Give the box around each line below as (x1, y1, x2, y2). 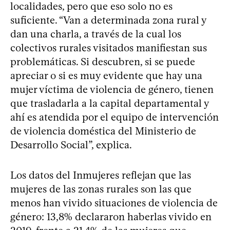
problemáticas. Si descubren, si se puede (10, 55, 195, 68)
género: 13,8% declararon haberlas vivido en (10, 210, 212, 223)
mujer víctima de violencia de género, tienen (10, 83, 214, 96)
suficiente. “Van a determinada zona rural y (10, 14, 206, 27)
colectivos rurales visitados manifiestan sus (10, 42, 207, 54)
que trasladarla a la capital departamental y (10, 97, 209, 110)
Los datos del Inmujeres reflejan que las (10, 169, 191, 182)
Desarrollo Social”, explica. (10, 139, 132, 151)
